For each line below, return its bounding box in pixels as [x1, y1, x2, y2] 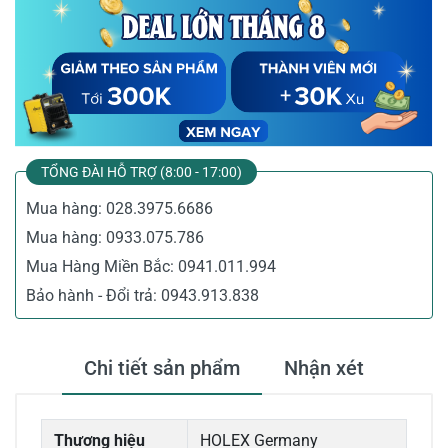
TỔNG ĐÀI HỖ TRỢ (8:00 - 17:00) [41, 164, 242, 181]
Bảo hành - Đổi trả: [26, 286, 161, 306]
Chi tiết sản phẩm [84, 356, 240, 381]
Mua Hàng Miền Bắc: [26, 257, 178, 277]
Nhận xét [284, 356, 364, 381]
